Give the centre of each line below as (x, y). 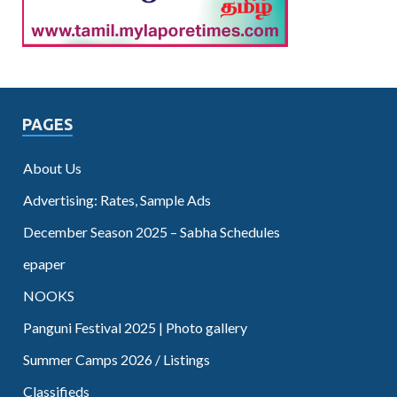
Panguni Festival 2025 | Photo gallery (135, 327)
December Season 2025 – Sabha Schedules (152, 231)
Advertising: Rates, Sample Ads (117, 199)
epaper (44, 263)
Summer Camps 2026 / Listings (117, 359)
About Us (52, 167)
